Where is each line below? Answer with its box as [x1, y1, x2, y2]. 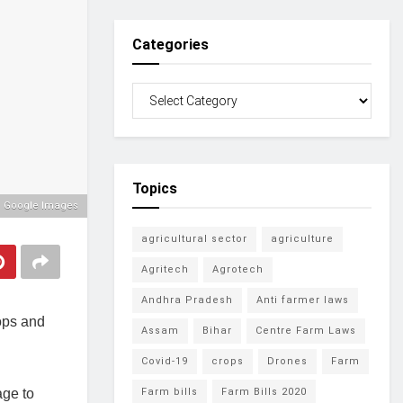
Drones [267, 355, 308, 368]
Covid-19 [141, 355, 188, 368]
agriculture [271, 233, 334, 246]
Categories [132, 36, 209, 54]
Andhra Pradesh [141, 294, 233, 307]
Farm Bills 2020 [221, 386, 307, 399]
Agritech [141, 264, 189, 276]
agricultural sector [141, 233, 247, 246]
